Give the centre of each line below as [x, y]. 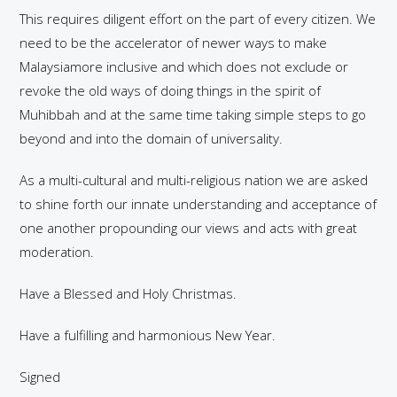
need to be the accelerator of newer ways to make [174, 43]
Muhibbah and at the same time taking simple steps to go [193, 114]
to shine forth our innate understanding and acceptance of [198, 204]
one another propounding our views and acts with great [189, 228]
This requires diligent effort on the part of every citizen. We [198, 19]
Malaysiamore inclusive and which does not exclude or [184, 66]
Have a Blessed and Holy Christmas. [128, 293]
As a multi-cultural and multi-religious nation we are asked [194, 180]
